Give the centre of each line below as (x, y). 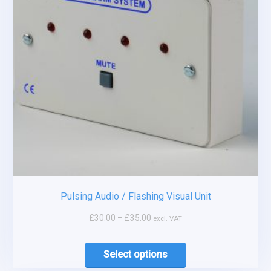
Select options (135, 254)
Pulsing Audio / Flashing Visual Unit (135, 197)
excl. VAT (168, 219)
